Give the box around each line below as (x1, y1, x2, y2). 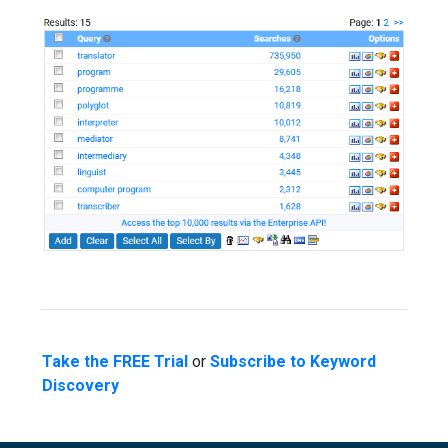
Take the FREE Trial (42, 351, 188, 371)
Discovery (42, 375, 119, 395)
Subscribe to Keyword (210, 351, 376, 371)
